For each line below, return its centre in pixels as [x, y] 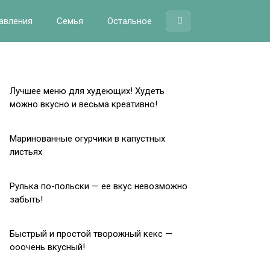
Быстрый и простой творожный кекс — [91, 234]
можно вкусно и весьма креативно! [83, 104]
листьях [26, 152]
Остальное [130, 21]
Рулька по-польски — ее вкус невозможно [99, 186]
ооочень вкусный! [47, 247]
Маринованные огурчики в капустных [87, 139]
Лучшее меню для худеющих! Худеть [87, 91]
